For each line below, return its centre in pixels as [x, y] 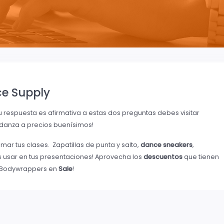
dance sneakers [166, 145]
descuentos [163, 157]
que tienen [201, 157]
